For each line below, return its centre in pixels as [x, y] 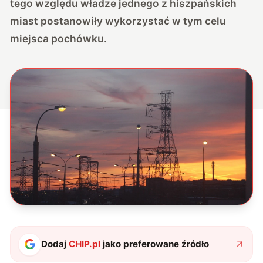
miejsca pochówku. [59, 38]
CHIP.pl [85, 244]
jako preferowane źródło [155, 244]
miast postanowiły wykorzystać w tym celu [118, 21]
